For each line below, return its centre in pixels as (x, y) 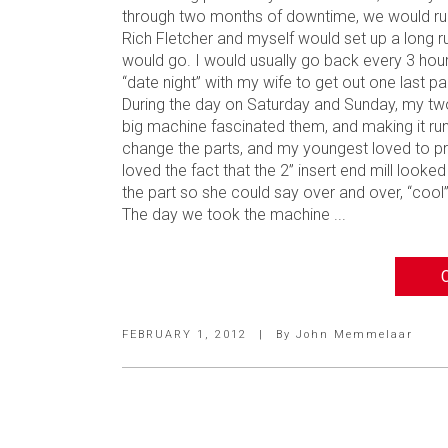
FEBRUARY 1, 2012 (187, 334)
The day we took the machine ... (234, 214)
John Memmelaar (354, 334)
